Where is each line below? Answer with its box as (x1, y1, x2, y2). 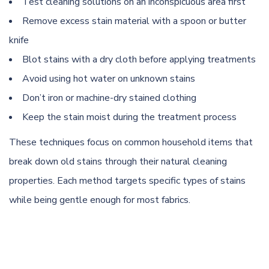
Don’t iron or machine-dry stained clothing (22, 91, 196, 104)
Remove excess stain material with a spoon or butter (22, 14, 246, 28)
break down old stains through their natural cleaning (9, 154, 227, 168)
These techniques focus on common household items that (9, 135, 253, 149)
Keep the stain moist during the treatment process (22, 110, 237, 124)
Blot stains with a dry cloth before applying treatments (22, 52, 256, 66)
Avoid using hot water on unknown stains (22, 71, 195, 85)
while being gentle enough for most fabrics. (9, 193, 190, 207)
